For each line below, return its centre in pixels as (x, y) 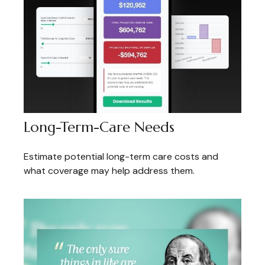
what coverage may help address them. (109, 171)
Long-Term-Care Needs (99, 127)
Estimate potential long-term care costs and (121, 157)
